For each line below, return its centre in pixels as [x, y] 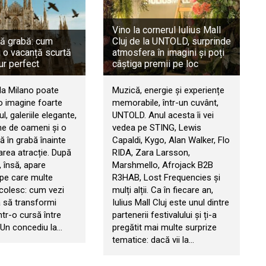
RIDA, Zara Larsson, [151, 153]
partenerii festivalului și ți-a [164, 215]
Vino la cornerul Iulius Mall [166, 30]
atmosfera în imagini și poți [168, 53]
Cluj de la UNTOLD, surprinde [171, 42]
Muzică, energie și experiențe [168, 91]
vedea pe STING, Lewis [156, 128]
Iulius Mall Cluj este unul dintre [170, 203]
